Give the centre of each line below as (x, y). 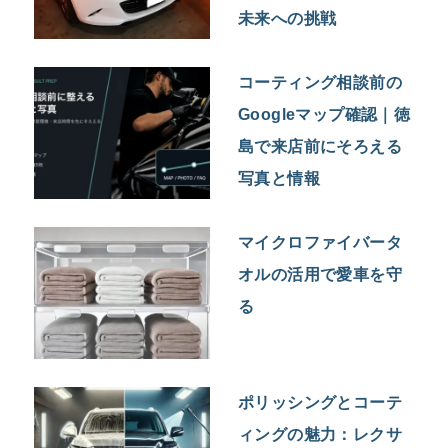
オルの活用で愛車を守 (320, 275)
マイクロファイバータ (320, 243)
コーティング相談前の (320, 83)
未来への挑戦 (287, 19)
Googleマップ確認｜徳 (324, 115)
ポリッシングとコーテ (320, 403)
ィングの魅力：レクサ (320, 435)
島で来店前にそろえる (320, 147)
